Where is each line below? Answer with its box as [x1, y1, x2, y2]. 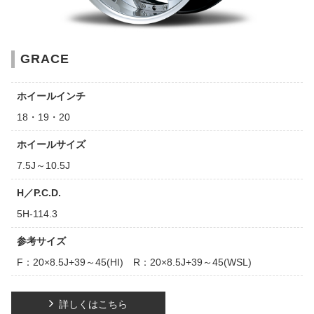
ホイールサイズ [17, 138, 86, 150]
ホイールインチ [17, 90, 86, 102]
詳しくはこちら [59, 298, 128, 310]
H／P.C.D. [17, 186, 61, 198]
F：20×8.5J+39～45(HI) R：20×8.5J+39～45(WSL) [17, 256, 252, 268]
